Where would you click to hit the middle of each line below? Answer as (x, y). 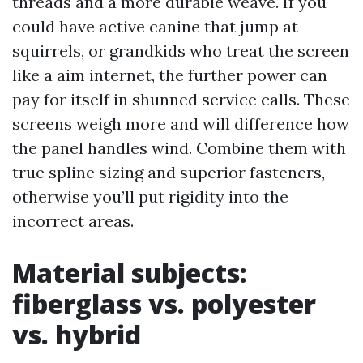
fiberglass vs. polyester (164, 303)
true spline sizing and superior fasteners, (169, 172)
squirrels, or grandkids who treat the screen (181, 51)
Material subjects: (130, 273)
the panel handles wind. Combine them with (179, 148)
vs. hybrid (77, 334)
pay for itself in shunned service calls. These (181, 99)
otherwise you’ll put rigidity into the (150, 196)
